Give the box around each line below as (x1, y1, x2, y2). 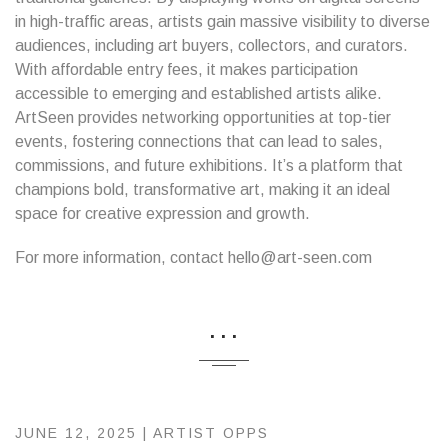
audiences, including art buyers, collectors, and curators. (15, 37, 408, 54)
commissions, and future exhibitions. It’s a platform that (15, 157, 403, 174)
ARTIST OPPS (153, 425, 269, 441)
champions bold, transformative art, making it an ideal (15, 181, 390, 198)
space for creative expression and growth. (15, 205, 310, 222)
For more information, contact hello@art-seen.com (15, 249, 372, 266)
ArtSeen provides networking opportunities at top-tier (15, 109, 391, 126)
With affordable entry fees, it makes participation (15, 61, 358, 78)
